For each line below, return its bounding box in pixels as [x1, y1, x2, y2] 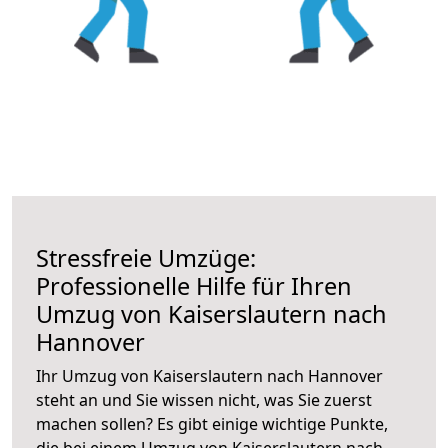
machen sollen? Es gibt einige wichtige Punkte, [36, 412, 388, 435]
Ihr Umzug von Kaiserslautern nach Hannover [36, 364, 383, 387]
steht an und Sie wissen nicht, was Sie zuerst [36, 388, 372, 411]
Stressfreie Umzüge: [36, 241, 256, 274]
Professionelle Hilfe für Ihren [36, 269, 352, 302]
